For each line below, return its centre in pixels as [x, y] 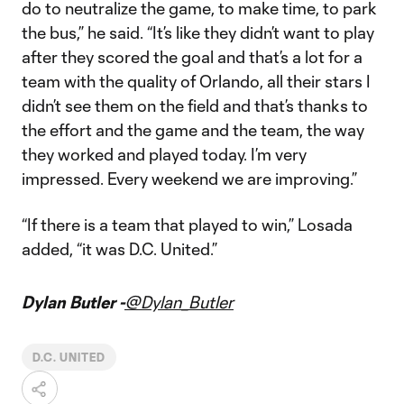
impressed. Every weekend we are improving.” [189, 179]
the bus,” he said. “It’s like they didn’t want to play [198, 32]
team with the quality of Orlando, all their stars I [196, 81]
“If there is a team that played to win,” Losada [187, 225]
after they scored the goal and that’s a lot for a [192, 57]
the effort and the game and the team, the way [193, 130]
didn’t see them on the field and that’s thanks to [195, 106]
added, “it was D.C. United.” [119, 249]
